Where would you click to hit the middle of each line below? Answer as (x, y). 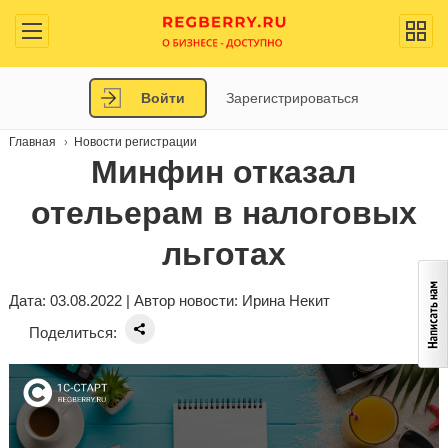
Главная (32, 142)
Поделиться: (72, 332)
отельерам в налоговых (223, 213)
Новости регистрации (135, 142)
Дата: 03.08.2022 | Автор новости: (125, 300)
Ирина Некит (285, 300)
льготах (223, 254)
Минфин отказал (224, 172)
